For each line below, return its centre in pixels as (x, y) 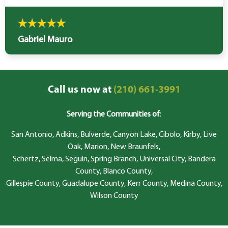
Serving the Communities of (113, 115)
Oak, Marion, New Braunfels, (114, 147)
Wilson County (114, 196)
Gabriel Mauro (45, 40)
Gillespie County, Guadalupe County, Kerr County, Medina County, (114, 184)
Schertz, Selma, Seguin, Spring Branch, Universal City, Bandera (114, 160)
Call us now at (79, 90)
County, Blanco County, (114, 172)
